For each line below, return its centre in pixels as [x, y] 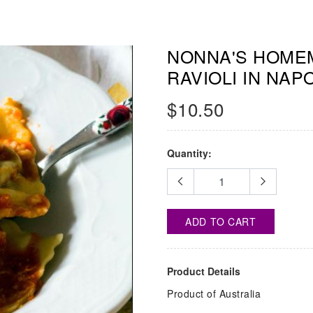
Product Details [204, 271]
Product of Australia [214, 294]
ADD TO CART [221, 222]
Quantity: [189, 153]
